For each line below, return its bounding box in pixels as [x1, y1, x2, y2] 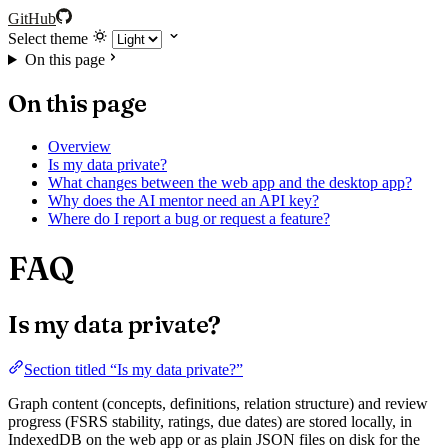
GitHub [8, 10, 56, 27]
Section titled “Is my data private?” [24, 360, 243, 378]
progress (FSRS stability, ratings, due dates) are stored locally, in [8, 412, 412, 430]
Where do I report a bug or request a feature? [48, 209, 330, 227]
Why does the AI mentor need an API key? [48, 191, 319, 209]
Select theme [8, 30, 88, 47]
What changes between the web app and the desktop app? [48, 173, 412, 191]
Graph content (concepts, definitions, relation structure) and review [8, 394, 428, 412]
